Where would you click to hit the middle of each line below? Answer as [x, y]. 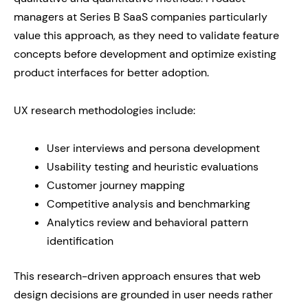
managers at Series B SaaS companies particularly [141, 17]
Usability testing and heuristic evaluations [153, 167]
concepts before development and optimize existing [145, 54]
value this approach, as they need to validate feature [146, 35]
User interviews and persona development [153, 148]
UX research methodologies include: [104, 110]
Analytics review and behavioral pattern [147, 222]
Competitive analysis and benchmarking [148, 204]
